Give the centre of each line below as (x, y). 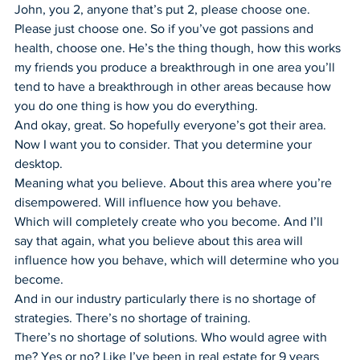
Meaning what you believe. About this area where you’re (175, 182)
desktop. (39, 163)
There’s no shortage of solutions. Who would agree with (172, 337)
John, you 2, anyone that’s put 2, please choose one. (162, 9)
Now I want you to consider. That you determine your (165, 144)
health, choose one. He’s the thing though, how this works (179, 47)
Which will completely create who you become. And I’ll (170, 221)
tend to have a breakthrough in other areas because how (174, 86)
